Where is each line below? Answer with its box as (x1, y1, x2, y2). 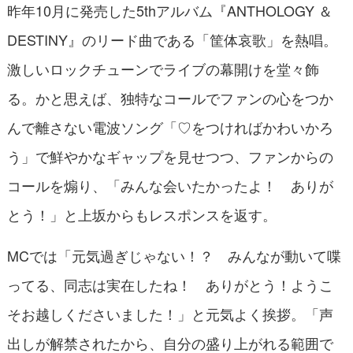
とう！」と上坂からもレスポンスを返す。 (6, 204, 277, 225)
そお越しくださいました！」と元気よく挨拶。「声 (6, 303, 333, 325)
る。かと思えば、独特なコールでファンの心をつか (6, 87, 333, 109)
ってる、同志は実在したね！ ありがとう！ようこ (6, 274, 333, 295)
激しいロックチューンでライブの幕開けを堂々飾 (6, 58, 319, 80)
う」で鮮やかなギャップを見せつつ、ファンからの (6, 146, 333, 167)
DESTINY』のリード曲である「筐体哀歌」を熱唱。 (6, 29, 337, 50)
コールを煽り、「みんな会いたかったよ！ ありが (6, 175, 333, 196)
